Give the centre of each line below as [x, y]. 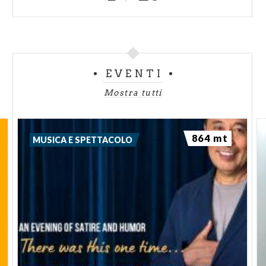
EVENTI [134, 73]
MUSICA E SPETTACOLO [83, 140]
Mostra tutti [133, 92]
